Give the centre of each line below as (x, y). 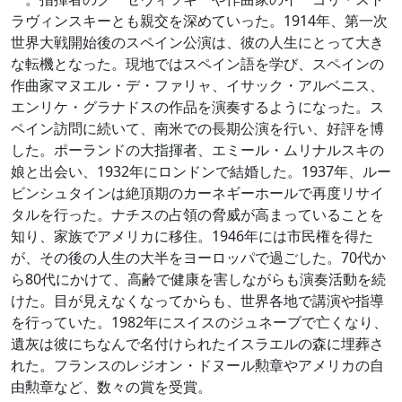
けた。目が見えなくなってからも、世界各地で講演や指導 (197, 301)
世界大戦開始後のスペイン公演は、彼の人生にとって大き (197, 42)
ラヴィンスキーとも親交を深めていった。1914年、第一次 (199, 21)
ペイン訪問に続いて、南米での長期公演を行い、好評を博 (197, 128)
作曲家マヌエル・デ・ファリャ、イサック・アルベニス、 (197, 85)
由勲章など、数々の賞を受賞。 (111, 387)
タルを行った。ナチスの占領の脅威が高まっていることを (197, 214)
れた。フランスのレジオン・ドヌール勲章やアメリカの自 (197, 365)
